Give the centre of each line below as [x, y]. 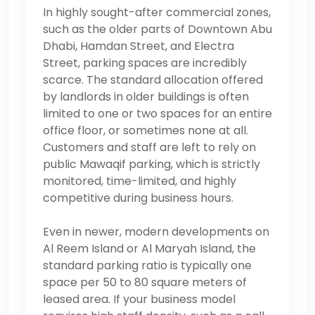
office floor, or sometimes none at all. [146, 130]
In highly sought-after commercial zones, [157, 12]
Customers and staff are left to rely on [149, 147]
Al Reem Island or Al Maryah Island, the [149, 248]
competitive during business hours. [138, 198]
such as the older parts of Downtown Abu [157, 29]
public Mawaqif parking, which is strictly [152, 164]
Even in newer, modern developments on [156, 231]
